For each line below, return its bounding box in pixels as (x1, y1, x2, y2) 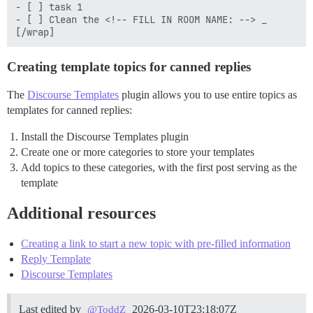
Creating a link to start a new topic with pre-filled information (21, 238, 291, 250)
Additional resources (7, 204, 156, 223)
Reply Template (21, 253, 91, 265)
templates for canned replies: (7, 104, 132, 117)
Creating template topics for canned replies (7, 59, 251, 75)
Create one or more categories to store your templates (21, 146, 254, 159)
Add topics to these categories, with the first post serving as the (21, 161, 297, 174)
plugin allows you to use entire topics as (119, 89, 297, 101)
